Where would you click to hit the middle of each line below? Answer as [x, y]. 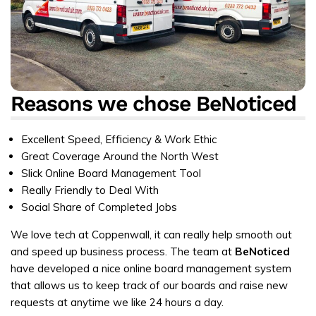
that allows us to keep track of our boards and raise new [149, 286]
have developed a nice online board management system [151, 269]
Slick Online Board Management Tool [111, 174]
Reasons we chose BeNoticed [153, 104]
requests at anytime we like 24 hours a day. [117, 303]
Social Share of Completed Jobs [99, 207]
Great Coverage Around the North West [120, 157]
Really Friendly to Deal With [90, 190]
